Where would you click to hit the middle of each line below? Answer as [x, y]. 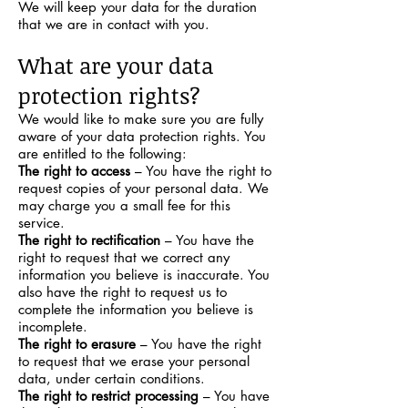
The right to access [74, 171]
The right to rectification [89, 240]
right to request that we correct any [124, 257]
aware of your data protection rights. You [142, 136]
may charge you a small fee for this [124, 205]
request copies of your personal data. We [143, 188]
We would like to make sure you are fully [141, 119]
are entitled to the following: [102, 153]
